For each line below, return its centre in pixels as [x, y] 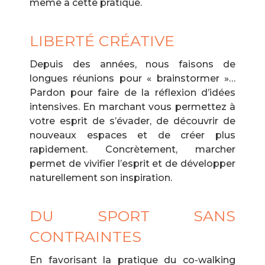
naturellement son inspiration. [101, 178]
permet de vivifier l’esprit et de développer [132, 164]
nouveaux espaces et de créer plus [132, 135]
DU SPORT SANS [132, 216]
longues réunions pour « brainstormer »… [132, 78]
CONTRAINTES [85, 237]
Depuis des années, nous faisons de [132, 64]
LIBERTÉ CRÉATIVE [102, 41]
